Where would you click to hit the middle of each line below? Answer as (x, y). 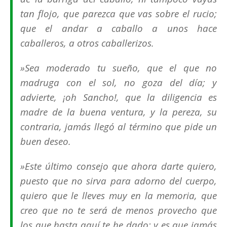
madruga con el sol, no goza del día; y (119, 83)
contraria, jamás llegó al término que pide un (119, 127)
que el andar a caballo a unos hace (119, 28)
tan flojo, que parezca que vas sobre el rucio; (119, 14)
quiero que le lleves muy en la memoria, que (119, 196)
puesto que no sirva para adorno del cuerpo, (119, 181)
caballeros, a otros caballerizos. (87, 43)
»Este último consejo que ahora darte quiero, (119, 166)
